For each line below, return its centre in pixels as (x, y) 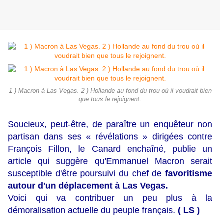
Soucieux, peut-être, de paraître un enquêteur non (110, 124)
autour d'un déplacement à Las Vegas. (88, 186)
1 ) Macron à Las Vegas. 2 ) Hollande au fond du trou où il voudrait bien (110, 91)
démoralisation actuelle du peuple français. (93, 210)
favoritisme (189, 174)
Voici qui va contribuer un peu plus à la (110, 198)
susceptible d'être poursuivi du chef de (86, 174)
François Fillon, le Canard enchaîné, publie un (110, 149)
